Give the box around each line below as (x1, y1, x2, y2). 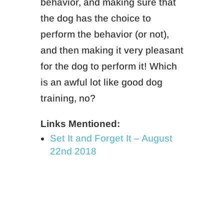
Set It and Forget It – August (49, 133, 172, 143)
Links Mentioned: (40, 118, 120, 129)
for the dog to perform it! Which (40, 61, 177, 71)
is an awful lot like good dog (40, 77, 162, 87)
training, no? (40, 93, 95, 103)
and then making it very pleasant (40, 45, 183, 55)
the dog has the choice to (40, 13, 151, 23)
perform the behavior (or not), (40, 29, 169, 39)
